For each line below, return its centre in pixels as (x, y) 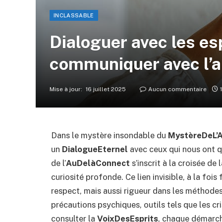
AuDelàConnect (98, 163)
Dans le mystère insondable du (110, 135)
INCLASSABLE (74, 15)
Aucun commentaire (177, 89)
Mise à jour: (66, 89)
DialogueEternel (95, 149)
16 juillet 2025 (106, 89)
